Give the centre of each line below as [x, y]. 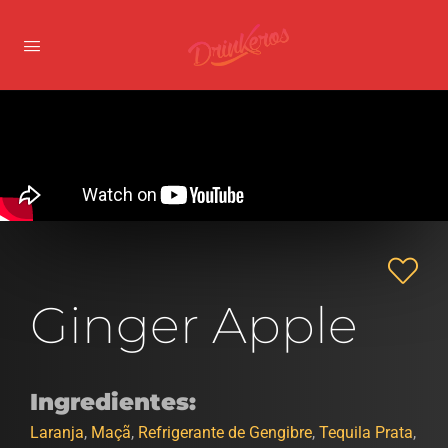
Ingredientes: [113, 402]
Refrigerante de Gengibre [225, 432]
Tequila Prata [366, 432]
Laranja [57, 432]
